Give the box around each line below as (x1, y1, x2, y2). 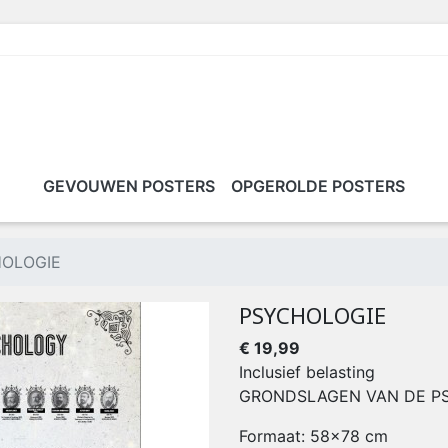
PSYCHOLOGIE (239, 300, 386, 331)
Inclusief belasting (239, 362, 375, 383)
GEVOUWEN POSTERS (43, 176, 215, 197)
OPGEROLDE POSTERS (231, 176, 405, 197)
